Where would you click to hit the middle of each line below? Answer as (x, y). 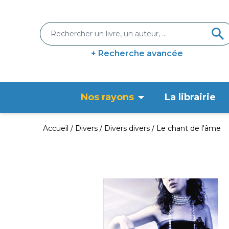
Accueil (56, 128)
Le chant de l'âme (189, 128)
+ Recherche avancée (137, 53)
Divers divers (127, 128)
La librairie (190, 97)
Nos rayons (107, 97)
